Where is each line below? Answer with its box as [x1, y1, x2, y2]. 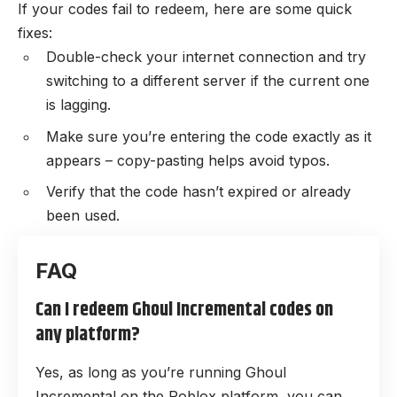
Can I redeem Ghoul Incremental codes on [35, 294, 333, 325]
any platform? [35, 319, 140, 350]
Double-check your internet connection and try [46, 48, 366, 66]
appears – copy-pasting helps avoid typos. [46, 151, 330, 169]
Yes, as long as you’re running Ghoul [35, 362, 286, 381]
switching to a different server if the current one [46, 72, 370, 90]
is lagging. [46, 96, 111, 114]
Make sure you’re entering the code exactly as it [46, 127, 371, 145]
